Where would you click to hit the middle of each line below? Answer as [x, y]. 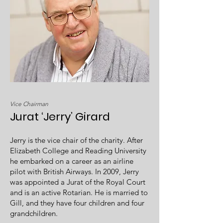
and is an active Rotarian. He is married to [79, 192]
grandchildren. [34, 213]
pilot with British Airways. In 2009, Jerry [74, 171]
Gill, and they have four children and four [77, 203]
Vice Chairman [29, 104]
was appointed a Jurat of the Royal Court [78, 182]
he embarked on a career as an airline [72, 161]
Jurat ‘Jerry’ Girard [60, 117]
